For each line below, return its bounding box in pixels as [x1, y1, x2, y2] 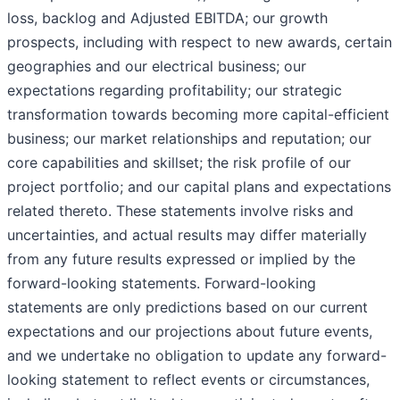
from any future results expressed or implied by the [7, 250, 355, 269]
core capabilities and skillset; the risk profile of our [7, 154, 351, 172]
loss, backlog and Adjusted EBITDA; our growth [7, 9, 328, 28]
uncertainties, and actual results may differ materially [7, 226, 367, 245]
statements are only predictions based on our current [7, 298, 368, 317]
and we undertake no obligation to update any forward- [7, 346, 387, 365]
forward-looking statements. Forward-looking [7, 274, 316, 293]
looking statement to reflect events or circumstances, [7, 371, 370, 389]
